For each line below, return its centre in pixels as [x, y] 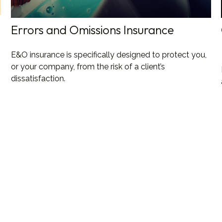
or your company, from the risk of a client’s [88, 67]
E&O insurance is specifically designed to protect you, [109, 55]
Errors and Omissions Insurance [93, 30]
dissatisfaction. [38, 79]
